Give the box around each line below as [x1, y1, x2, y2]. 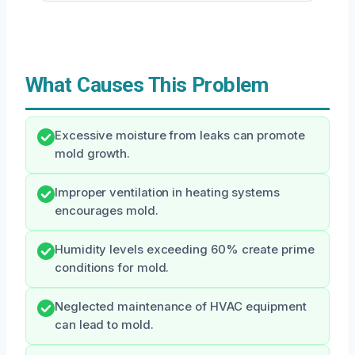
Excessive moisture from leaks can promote [55, 128, 305, 143]
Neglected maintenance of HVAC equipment [55, 300, 307, 314]
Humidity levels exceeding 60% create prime [55, 242, 315, 257]
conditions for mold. [55, 261, 170, 275]
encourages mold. [55, 204, 158, 218]
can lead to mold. [55, 318, 154, 332]
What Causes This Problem [25, 73, 269, 97]
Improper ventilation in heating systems [55, 185, 280, 200]
